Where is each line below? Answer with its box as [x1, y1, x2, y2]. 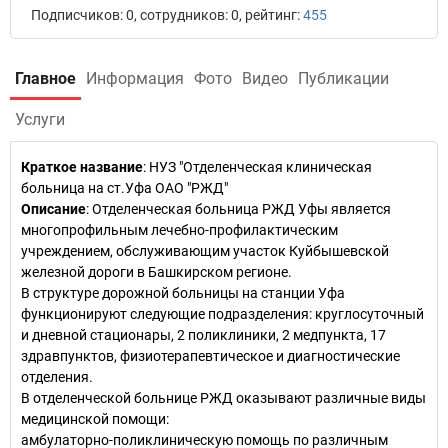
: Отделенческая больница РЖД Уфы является [86, 201, 391, 217]
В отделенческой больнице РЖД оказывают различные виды [21, 390, 426, 406]
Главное [15, 69, 76, 88]
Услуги [15, 110, 65, 129]
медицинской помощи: [21, 411, 169, 427]
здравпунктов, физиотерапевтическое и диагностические [21, 348, 400, 364]
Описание [21, 201, 86, 217]
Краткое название [21, 159, 143, 175]
